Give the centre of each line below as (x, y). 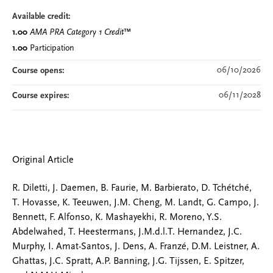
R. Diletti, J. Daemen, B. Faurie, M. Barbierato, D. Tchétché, (132, 189)
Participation (52, 48)
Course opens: (40, 71)
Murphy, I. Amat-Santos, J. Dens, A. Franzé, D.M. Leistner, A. (136, 247)
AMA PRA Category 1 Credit (76, 33)
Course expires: (42, 96)
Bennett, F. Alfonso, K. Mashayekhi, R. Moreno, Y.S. (117, 218)
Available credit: (43, 17)
